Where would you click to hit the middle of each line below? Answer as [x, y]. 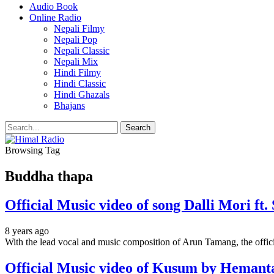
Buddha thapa [49, 176]
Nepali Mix [76, 61]
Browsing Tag [32, 150]
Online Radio [55, 17]
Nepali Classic [82, 50]
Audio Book [54, 6]
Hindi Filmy [77, 72]
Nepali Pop [76, 39]
